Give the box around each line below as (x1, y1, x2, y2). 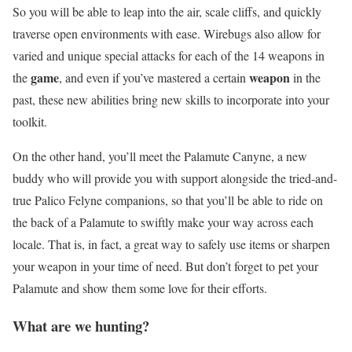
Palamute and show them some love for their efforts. (13, 279, 267, 296)
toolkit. (13, 112, 47, 130)
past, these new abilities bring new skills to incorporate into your (13, 90, 329, 108)
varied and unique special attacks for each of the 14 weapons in (13, 46, 324, 64)
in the (293, 68, 321, 86)
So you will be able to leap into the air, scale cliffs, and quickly (13, 2, 321, 20)
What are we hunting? (13, 315, 149, 337)
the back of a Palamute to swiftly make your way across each (13, 213, 313, 230)
